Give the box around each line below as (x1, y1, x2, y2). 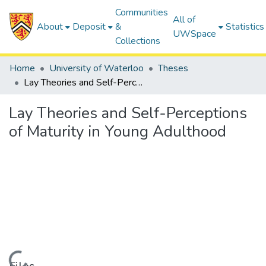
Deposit (72, 20, 106, 33)
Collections (115, 34, 161, 47)
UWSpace (173, 27, 217, 40)
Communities (115, 6, 169, 19)
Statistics (226, 20, 265, 33)
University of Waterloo (49, 62, 144, 75)
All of (173, 13, 196, 26)
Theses (158, 62, 188, 75)
